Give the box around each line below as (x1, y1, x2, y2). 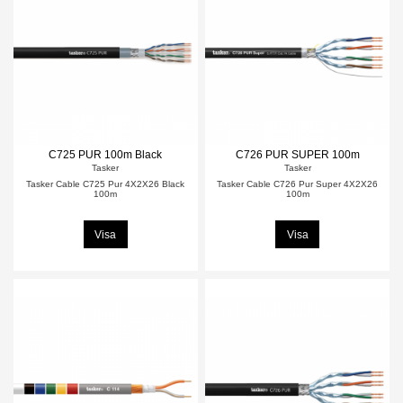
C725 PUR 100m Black (49, 148, 163, 161)
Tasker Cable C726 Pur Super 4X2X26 (217, 179, 379, 190)
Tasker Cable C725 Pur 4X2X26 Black (26, 179, 185, 190)
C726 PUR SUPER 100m (235, 148, 360, 161)
